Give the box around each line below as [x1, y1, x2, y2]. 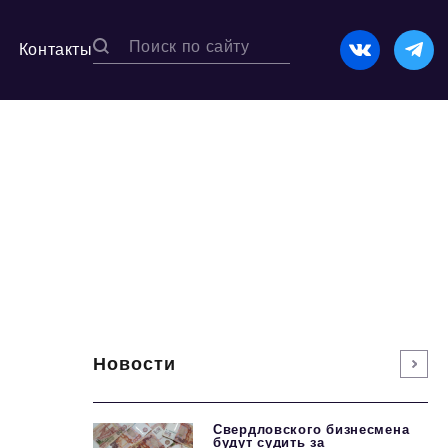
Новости [93, 353, 177, 374]
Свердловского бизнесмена [213, 422, 410, 437]
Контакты [18, 41, 93, 58]
